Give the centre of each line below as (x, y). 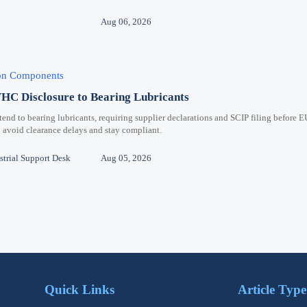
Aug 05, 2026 (126, 158)
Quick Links (79, 289)
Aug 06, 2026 (126, 22)
